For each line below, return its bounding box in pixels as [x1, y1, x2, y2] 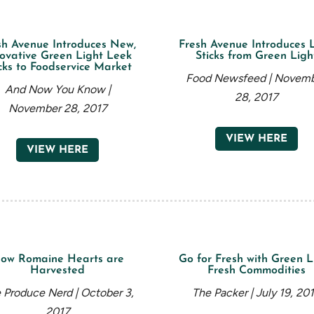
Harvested [30, 264, 86, 276]
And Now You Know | [4, 82, 111, 96]
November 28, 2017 [8, 101, 107, 115]
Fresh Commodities [207, 264, 306, 276]
